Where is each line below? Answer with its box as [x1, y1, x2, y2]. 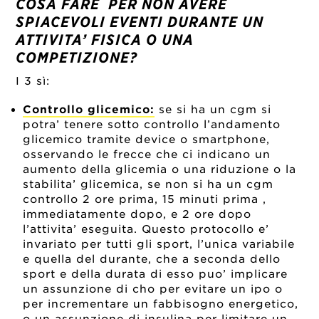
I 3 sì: [16, 74, 51, 88]
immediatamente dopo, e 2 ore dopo [23, 207, 252, 221]
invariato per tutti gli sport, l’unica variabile [23, 237, 296, 251]
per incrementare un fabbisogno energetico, [23, 297, 299, 310]
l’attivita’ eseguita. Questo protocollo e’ [23, 222, 270, 236]
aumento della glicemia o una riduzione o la [23, 162, 297, 176]
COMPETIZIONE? [16, 48, 138, 66]
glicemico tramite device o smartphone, [23, 132, 271, 146]
